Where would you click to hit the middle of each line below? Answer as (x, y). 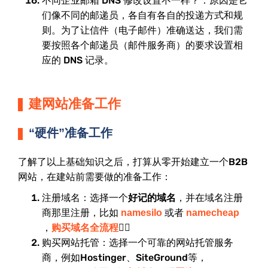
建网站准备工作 (75, 104)
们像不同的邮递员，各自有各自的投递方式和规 (142, 15)
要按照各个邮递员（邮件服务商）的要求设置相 (142, 45)
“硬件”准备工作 (71, 133)
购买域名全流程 (85, 228)
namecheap (213, 213)
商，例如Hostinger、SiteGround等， (124, 258)
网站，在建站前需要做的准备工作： (95, 177)
